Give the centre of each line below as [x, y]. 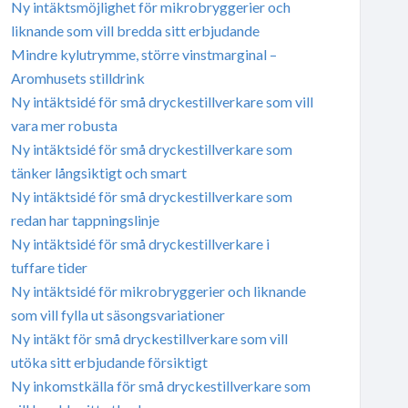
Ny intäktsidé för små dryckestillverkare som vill [162, 101]
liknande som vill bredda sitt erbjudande [135, 30]
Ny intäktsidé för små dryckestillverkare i [140, 243]
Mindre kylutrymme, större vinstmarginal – [143, 54]
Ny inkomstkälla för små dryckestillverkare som [160, 385]
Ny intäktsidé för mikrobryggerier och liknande [158, 291]
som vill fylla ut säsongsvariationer [117, 314]
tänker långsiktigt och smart [98, 172]
